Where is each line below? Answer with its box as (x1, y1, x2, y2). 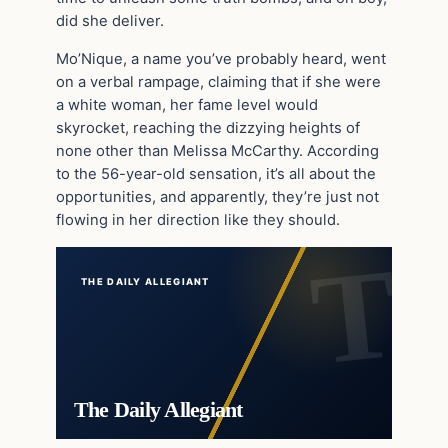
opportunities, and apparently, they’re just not (56, 187, 379, 206)
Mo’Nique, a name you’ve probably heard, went (56, 49, 386, 68)
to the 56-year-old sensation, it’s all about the (56, 164, 376, 183)
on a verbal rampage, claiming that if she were (56, 72, 381, 91)
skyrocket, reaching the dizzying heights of (56, 118, 360, 137)
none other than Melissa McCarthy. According (56, 141, 379, 160)
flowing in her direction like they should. (56, 210, 340, 229)
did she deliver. (56, 12, 164, 31)
